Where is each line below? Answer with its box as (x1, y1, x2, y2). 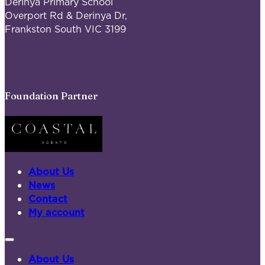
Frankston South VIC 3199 (5, 22, 126, 35)
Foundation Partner (5, 90, 98, 102)
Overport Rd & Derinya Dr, (5, 8, 130, 22)
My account (28, 206, 85, 219)
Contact (28, 192, 67, 206)
